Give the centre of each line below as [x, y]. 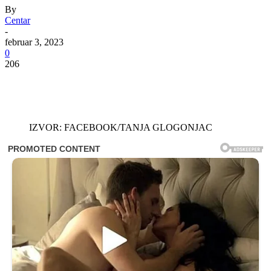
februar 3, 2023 [34, 42]
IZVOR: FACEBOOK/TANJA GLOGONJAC [121, 128]
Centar [18, 21]
